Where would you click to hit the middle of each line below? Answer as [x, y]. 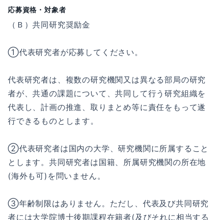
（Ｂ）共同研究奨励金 [49, 25]
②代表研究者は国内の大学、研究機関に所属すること [109, 148]
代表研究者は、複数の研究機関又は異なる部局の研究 [107, 80]
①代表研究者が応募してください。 [75, 52]
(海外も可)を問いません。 [57, 176]
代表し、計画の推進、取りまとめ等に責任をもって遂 [107, 107]
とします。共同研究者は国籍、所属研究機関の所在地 [107, 162]
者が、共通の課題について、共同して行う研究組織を [107, 93]
